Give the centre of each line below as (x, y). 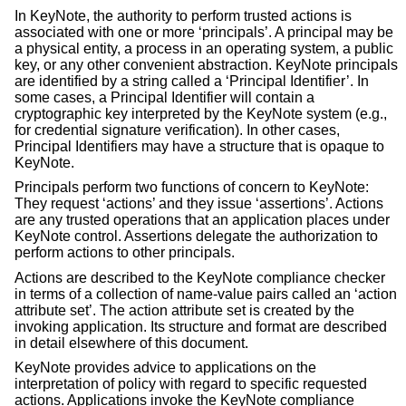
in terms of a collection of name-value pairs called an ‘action (206, 294)
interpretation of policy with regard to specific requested (191, 384)
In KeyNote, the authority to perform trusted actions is (183, 15)
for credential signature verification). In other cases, (177, 130)
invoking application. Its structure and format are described (201, 326)
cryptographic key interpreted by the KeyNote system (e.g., (201, 113)
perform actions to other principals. (125, 253)
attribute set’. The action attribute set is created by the (184, 310)
